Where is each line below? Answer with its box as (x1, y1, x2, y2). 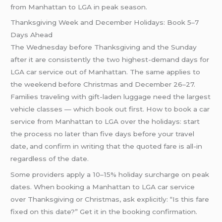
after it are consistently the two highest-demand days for (10, 55, 210, 64)
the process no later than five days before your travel (10, 130, 195, 138)
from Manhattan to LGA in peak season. (10, 2, 148, 11)
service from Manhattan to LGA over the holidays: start (10, 117, 200, 126)
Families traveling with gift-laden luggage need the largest (10, 93, 211, 101)
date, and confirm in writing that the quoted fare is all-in (10, 142, 203, 151)
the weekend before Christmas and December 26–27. (10, 80, 196, 89)
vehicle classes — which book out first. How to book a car (10, 105, 210, 113)
